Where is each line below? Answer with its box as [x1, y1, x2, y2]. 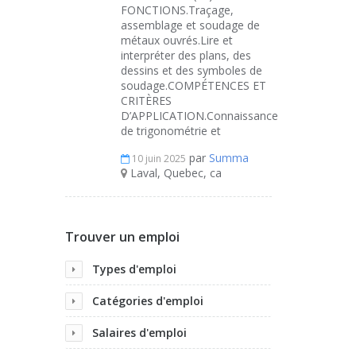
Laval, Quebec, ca [127, 165, 222, 180]
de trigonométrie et [121, 123, 221, 138]
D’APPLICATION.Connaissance [121, 108, 278, 123]
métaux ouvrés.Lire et [121, 33, 233, 48]
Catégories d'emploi [92, 293, 203, 308]
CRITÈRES [121, 93, 172, 108]
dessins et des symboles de [121, 63, 262, 78]
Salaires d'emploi [92, 325, 187, 340]
